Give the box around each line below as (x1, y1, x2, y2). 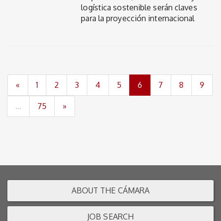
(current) (141, 79, 172, 89)
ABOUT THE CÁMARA (71, 185, 150, 195)
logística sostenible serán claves (81, 2, 197, 12)
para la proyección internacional (81, 13, 195, 23)
